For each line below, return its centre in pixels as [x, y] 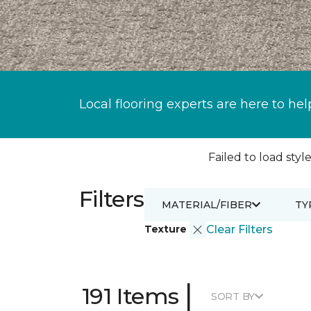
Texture [167, 229]
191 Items [131, 296]
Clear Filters [239, 229]
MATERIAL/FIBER [207, 204]
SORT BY [233, 296]
